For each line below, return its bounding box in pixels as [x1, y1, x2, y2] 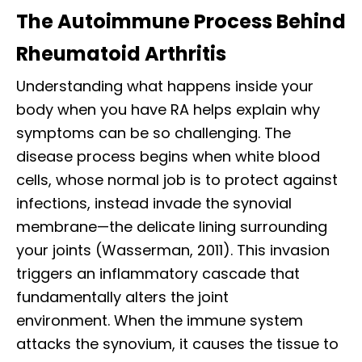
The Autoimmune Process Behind [16, 8, 346, 36]
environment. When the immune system [16, 310, 303, 331]
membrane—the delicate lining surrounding [16, 217, 327, 238]
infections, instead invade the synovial [16, 193, 292, 214]
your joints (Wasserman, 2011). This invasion [16, 240, 330, 261]
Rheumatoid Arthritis [16, 40, 226, 68]
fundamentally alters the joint [16, 287, 229, 308]
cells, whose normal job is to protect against [16, 170, 338, 191]
